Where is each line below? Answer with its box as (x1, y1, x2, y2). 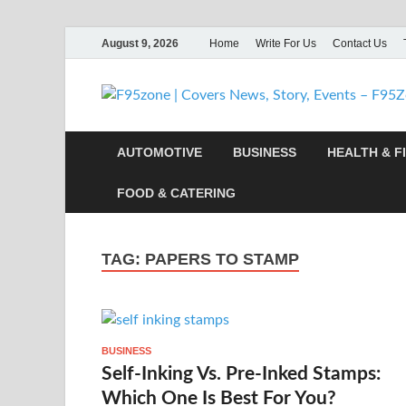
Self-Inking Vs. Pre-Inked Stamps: (101, 363, 381, 383)
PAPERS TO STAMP (145, 250, 299, 268)
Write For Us (256, 36, 316, 50)
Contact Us (333, 36, 387, 50)
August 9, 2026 (101, 36, 179, 50)
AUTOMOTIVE (117, 144, 202, 159)
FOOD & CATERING (117, 185, 236, 200)
